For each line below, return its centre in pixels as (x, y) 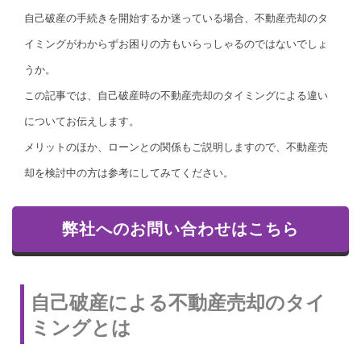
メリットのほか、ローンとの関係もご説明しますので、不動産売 (176, 147)
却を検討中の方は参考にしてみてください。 (129, 173)
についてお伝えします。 (82, 122)
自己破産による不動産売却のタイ (178, 303)
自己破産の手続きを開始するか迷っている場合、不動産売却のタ (176, 19)
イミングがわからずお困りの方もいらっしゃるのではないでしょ (176, 44)
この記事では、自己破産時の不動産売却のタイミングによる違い (176, 96)
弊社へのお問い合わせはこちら (180, 229)
